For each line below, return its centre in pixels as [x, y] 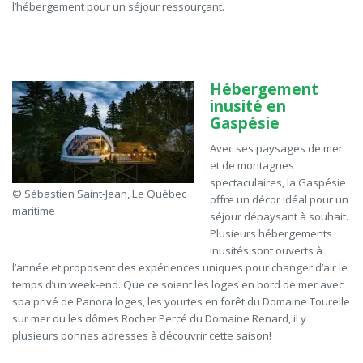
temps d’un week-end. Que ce [87, 285]
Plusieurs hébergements [271, 234]
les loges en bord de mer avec [268, 285]
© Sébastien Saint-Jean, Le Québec [99, 194]
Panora [94, 302]
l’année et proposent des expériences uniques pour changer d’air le [180, 268]
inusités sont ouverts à [266, 251]
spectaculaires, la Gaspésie [278, 183]
